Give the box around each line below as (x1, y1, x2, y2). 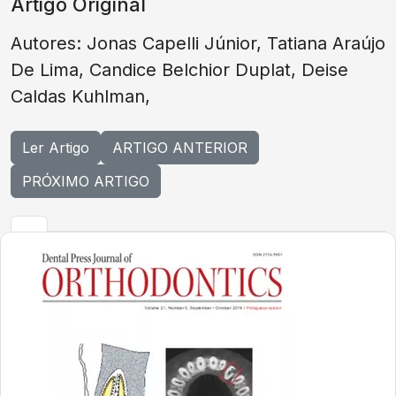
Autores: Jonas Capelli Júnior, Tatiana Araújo (11, 33, 385, 54)
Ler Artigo (22, 139, 89, 156)
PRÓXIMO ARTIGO (22, 172, 149, 190)
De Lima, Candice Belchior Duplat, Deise (11, 59, 348, 80)
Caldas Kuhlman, (11, 86, 156, 107)
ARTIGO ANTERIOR (112, 139, 247, 156)
